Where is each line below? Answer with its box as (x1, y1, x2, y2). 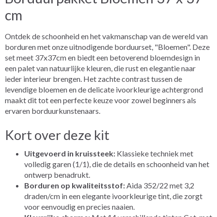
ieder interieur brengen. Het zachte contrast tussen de (5, 74, 182, 83)
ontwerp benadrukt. (24, 170, 90, 179)
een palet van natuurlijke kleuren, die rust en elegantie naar (5, 63, 196, 73)
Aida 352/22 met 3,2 (125, 180, 194, 190)
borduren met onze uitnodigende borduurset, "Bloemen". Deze (5, 42, 210, 51)
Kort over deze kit (5, 126, 109, 143)
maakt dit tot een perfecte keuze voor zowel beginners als (5, 95, 196, 105)
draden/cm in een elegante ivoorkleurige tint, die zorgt (24, 191, 202, 201)
